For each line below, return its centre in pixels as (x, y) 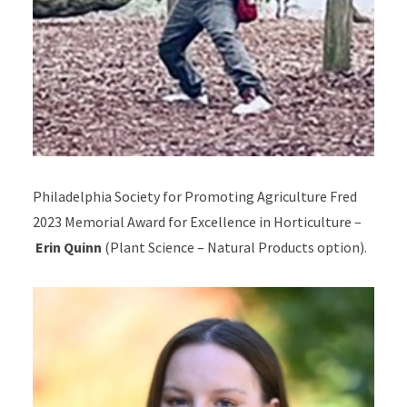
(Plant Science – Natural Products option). (234, 247)
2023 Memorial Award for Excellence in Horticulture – (197, 221)
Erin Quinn (68, 247)
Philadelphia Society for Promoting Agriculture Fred (194, 196)
